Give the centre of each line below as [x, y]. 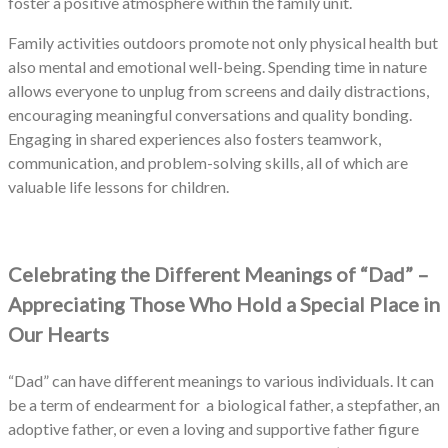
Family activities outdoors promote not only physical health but [223, 42]
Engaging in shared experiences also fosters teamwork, [194, 138]
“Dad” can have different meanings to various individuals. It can [221, 380]
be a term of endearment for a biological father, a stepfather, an [224, 404]
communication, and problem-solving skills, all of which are [208, 162]
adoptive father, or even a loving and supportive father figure [213, 428]
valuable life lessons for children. [120, 186]
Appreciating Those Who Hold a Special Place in [224, 303]
